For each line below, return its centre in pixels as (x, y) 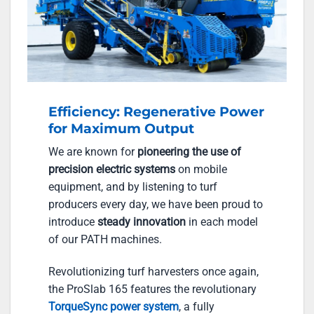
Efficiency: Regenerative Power (156, 111)
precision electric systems (112, 170)
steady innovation (142, 222)
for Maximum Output (121, 128)
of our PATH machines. (105, 240)
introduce (73, 222)
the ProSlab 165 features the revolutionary (152, 289)
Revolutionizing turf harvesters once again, (153, 271)
